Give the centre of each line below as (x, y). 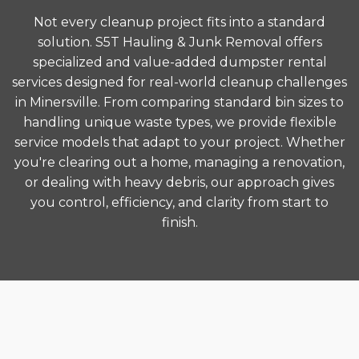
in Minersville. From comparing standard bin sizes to (179, 102)
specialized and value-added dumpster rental (179, 62)
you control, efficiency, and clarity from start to (179, 202)
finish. (179, 222)
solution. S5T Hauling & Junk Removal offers (179, 42)
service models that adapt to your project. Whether (179, 142)
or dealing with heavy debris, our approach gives (179, 182)
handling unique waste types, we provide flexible (179, 122)
